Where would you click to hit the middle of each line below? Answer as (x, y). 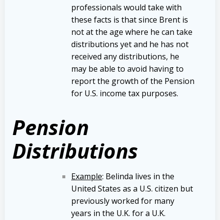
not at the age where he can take (132, 32)
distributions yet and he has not (130, 44)
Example (87, 176)
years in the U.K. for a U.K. (118, 213)
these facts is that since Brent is (130, 19)
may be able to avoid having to (127, 69)
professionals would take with (126, 7)
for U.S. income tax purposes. (125, 93)
